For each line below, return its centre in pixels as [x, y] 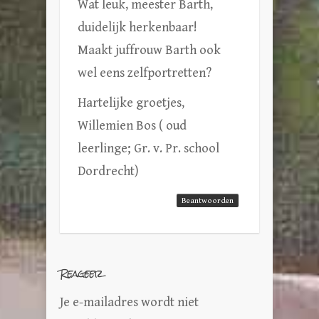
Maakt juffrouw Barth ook [149, 50]
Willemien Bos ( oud [132, 125]
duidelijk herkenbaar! [137, 27]
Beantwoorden [208, 200]
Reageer [82, 273]
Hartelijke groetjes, [131, 103]
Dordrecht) [108, 171]
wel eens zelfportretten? [145, 73]
